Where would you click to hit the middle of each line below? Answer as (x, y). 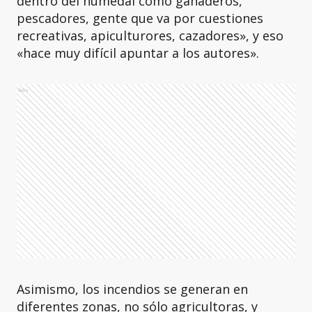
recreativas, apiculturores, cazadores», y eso (150, 36)
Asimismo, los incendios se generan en (132, 289)
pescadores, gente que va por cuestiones (140, 18)
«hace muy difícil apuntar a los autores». (138, 53)
